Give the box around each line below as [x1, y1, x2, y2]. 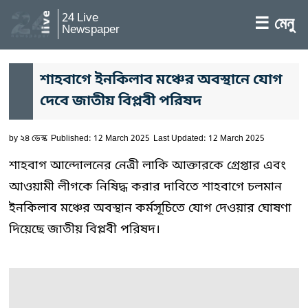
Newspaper [62, 22, 120, 38]
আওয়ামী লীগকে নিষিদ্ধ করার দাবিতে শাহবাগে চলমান [9, 179, 282, 195]
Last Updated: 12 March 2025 [153, 133, 265, 144]
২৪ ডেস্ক [20, 133, 47, 144]
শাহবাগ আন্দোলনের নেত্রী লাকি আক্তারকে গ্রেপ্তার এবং [9, 157, 286, 174]
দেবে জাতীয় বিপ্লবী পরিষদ [40, 92, 201, 111]
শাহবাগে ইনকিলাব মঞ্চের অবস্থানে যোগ [40, 71, 283, 90]
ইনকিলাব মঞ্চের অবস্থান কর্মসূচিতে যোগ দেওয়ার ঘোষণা [9, 200, 291, 217]
